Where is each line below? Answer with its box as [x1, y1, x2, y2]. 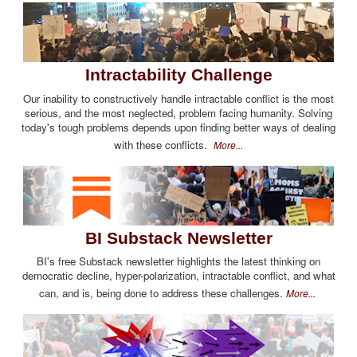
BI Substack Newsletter [84, 228, 273, 247]
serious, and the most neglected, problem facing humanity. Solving [25, 104, 332, 120]
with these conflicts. [114, 136, 214, 152]
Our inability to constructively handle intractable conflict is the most [23, 90, 334, 106]
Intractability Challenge [84, 65, 273, 84]
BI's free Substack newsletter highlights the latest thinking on [37, 253, 320, 269]
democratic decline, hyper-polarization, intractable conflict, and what [22, 268, 335, 284]
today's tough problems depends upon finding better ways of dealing [22, 119, 335, 135]
